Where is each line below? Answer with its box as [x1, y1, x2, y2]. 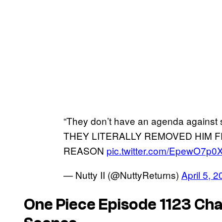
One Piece [24, 196, 96, 214]
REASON [63, 143, 107, 157]
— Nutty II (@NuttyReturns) [63, 167, 181, 181]
